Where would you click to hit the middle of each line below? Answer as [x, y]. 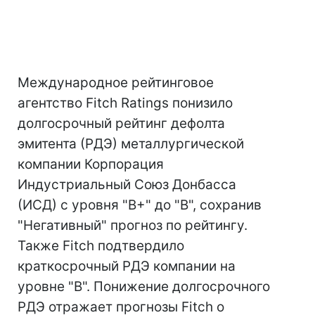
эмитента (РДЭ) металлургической [131, 144]
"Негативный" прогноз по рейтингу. [133, 225]
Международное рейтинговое [116, 83]
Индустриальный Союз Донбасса [127, 185]
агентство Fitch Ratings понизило [125, 103]
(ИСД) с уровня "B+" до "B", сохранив [140, 205]
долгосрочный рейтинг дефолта [121, 123]
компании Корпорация [91, 164]
